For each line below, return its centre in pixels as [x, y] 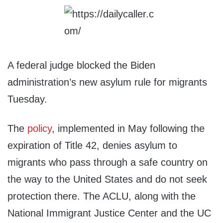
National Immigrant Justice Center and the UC [109, 213]
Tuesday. [27, 99]
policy [40, 129]
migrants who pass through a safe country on [108, 163]
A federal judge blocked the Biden [81, 65]
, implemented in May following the [128, 129]
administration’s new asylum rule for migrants [107, 82]
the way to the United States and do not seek [107, 179]
